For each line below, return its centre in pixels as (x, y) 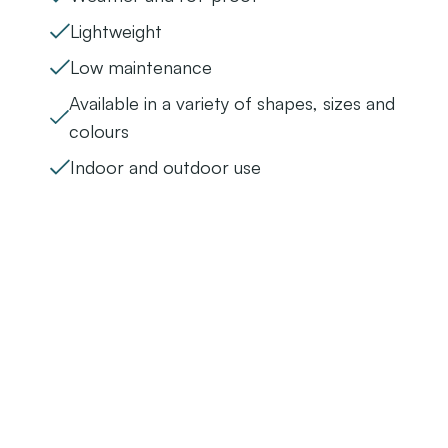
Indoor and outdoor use (165, 167)
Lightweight (116, 31)
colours (98, 131)
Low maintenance (141, 67)
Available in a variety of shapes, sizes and (231, 103)
